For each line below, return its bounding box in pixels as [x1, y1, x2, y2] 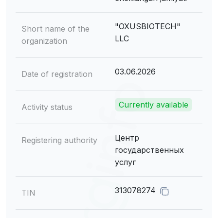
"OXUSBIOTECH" [115, 21, 181, 31]
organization [21, 36, 67, 46]
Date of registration [21, 69, 92, 79]
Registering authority [21, 135, 97, 145]
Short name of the [21, 24, 90, 34]
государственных [115, 145, 184, 155]
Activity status [21, 102, 73, 112]
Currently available [119, 100, 188, 109]
